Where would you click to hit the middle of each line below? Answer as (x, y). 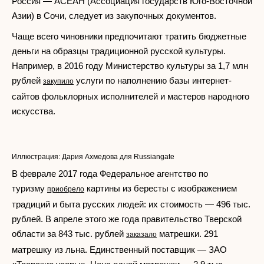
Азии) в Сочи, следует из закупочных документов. (114, 16)
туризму (29, 188)
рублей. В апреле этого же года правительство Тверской (127, 219)
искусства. (34, 111)
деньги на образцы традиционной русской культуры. (119, 51)
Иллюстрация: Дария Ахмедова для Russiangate (93, 157)
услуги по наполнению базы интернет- (153, 80)
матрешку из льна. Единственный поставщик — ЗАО (119, 250)
